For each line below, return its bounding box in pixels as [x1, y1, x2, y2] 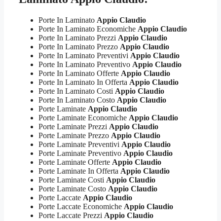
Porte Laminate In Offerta [38, 166, 120, 175]
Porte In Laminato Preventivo [38, 60, 132, 69]
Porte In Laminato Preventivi [38, 51, 130, 60]
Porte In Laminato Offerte [38, 69, 121, 77]
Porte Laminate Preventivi [38, 140, 121, 148]
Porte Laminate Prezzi [38, 122, 109, 131]
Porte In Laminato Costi [38, 86, 115, 95]
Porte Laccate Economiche [38, 202, 124, 211]
